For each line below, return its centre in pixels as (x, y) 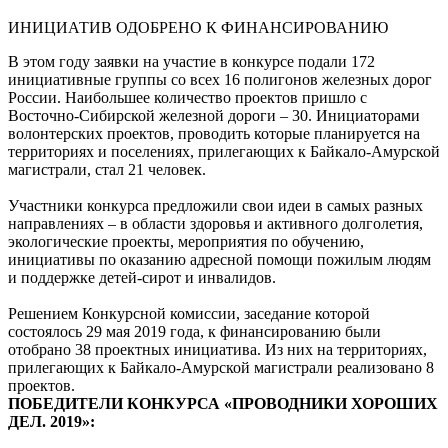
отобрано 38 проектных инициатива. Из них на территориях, (217, 349)
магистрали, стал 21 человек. (107, 169)
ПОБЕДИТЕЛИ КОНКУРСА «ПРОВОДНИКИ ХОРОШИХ (223, 403)
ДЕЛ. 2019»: (51, 421)
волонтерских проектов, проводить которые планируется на (214, 133)
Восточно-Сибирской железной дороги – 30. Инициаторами (214, 115)
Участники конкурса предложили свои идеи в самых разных (215, 205)
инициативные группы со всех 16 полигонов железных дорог (220, 79)
